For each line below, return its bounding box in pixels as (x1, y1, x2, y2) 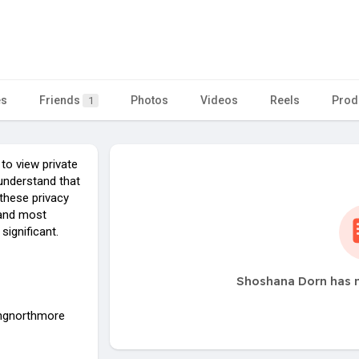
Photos (131, 93, 168, 107)
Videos (200, 93, 238, 107)
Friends (39, 93, 83, 107)
